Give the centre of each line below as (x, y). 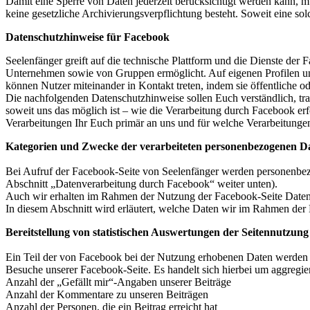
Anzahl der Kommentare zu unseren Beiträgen (107, 295)
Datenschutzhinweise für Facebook (88, 37)
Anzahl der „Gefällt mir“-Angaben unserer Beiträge (118, 282)
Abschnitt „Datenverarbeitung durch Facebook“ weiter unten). (142, 184)
